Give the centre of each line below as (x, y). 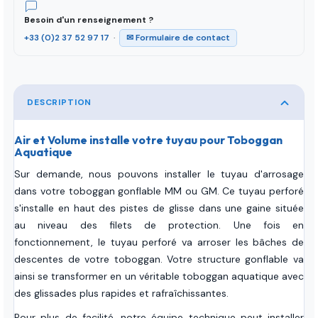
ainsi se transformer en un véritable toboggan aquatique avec (159, 276)
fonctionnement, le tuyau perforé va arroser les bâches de (159, 242)
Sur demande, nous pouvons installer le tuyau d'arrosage (159, 174)
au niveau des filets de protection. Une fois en (159, 225)
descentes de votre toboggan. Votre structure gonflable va (159, 259)
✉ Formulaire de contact (178, 38)
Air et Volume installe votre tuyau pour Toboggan (148, 140)
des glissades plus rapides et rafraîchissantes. (123, 294)
